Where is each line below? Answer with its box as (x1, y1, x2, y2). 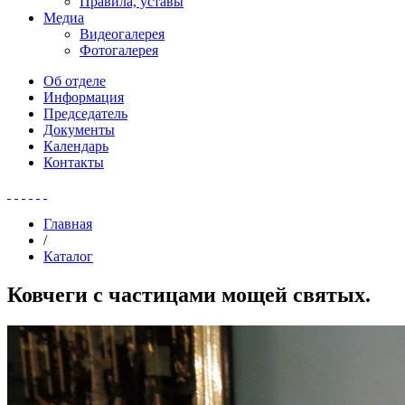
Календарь (43, 138, 108, 154)
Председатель (43, 106, 127, 121)
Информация (43, 89, 124, 105)
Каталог (43, 249, 93, 264)
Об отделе (43, 73, 106, 89)
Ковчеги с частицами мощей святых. (7, 282, 371, 306)
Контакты (43, 155, 104, 170)
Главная (43, 216, 92, 231)
